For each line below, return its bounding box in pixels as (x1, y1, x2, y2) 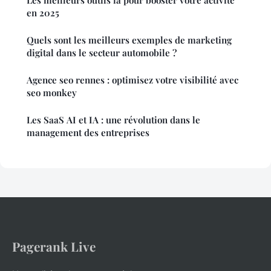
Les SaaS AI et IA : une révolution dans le (27, 114, 200, 126)
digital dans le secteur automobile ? (27, 47, 177, 59)
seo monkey (27, 87, 77, 99)
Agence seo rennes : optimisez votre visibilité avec (27, 74, 238, 87)
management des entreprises (27, 126, 149, 139)
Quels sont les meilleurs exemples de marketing (27, 34, 232, 47)
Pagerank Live (12, 238, 96, 255)
